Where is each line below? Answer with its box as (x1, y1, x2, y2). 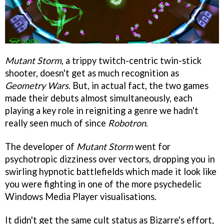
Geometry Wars (5, 80, 68, 91)
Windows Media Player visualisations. (5, 191, 156, 202)
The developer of (5, 141, 76, 152)
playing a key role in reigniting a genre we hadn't (5, 105, 198, 116)
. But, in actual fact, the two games (68, 80, 208, 91)
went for (133, 141, 170, 152)
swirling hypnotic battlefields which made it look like (5, 166, 216, 177)
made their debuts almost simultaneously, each (5, 92, 192, 104)
